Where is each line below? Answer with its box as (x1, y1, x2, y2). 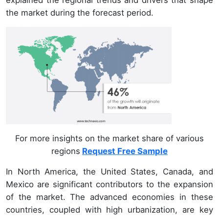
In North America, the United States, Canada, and (6, 167, 213, 177)
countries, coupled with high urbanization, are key (6, 205, 213, 215)
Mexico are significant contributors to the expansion (6, 179, 213, 190)
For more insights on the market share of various (15, 133, 204, 144)
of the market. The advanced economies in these (6, 192, 213, 202)
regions (51, 146, 80, 156)
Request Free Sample (82, 146, 168, 156)
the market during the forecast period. (6, 7, 153, 18)
